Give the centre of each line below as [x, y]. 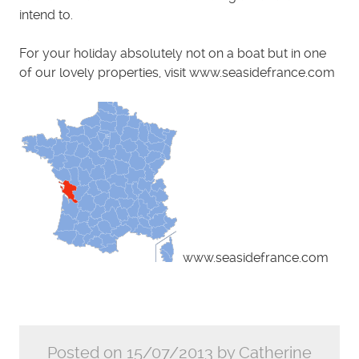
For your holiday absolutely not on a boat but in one [173, 54]
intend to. [46, 15]
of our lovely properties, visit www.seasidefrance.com [177, 73]
